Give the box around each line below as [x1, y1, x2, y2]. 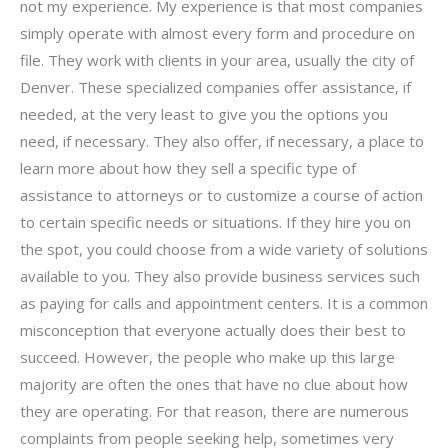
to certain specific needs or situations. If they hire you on [20, 211, 411, 232]
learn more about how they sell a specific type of [20, 157, 356, 178]
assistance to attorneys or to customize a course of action [20, 184, 423, 205]
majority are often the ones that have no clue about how [20, 373, 408, 394]
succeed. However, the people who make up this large [20, 346, 395, 367]
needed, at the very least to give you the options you [20, 103, 388, 124]
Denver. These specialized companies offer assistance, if [20, 76, 411, 97]
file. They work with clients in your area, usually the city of [20, 49, 414, 70]
